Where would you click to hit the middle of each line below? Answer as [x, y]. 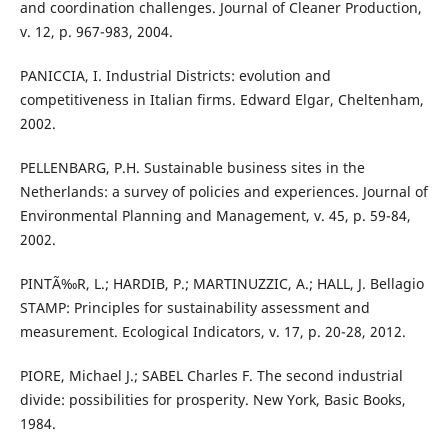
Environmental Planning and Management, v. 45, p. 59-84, [215, 215]
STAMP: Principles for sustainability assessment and [194, 307]
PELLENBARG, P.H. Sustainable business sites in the [192, 167]
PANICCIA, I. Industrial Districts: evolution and [175, 75]
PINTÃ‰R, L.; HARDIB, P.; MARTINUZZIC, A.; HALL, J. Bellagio [221, 283]
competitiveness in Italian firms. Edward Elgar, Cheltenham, [221, 99]
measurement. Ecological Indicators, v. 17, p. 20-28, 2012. [212, 331]
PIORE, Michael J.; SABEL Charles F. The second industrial [211, 375]
